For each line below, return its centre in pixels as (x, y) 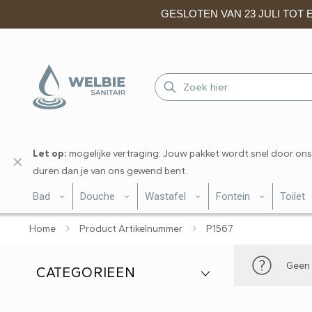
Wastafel (165, 196)
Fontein (233, 196)
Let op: (50, 154)
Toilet (292, 196)
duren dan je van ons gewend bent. (110, 171)
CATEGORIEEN (86, 272)
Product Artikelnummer (131, 229)
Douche (97, 196)
